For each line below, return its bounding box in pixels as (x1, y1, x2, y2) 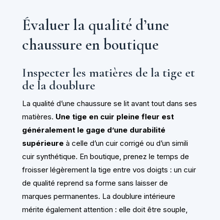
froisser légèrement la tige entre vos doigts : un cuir (22, 165, 196, 175)
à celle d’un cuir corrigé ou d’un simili (63, 138, 188, 148)
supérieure (22, 138, 64, 148)
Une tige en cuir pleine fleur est (55, 112, 174, 122)
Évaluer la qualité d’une (22, 15, 169, 34)
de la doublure (22, 78, 95, 93)
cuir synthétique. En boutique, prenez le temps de (22, 152, 189, 162)
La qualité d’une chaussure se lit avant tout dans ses (22, 99, 197, 109)
